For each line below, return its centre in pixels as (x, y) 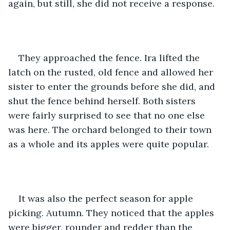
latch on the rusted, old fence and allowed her (112, 72)
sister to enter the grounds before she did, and (113, 86)
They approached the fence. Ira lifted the (110, 57)
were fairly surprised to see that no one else (108, 115)
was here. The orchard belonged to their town (111, 129)
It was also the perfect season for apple (107, 198)
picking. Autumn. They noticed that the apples (112, 213)
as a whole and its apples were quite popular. (110, 144)
